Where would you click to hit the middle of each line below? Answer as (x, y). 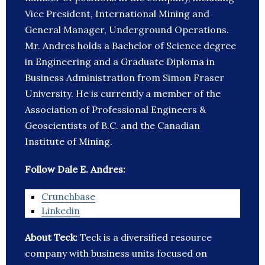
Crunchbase (68, 197)
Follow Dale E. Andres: (75, 169)
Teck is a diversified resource (146, 237)
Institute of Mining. (69, 142)
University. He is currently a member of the (123, 94)
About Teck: (52, 237)
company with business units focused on (116, 253)
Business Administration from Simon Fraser (125, 78)
